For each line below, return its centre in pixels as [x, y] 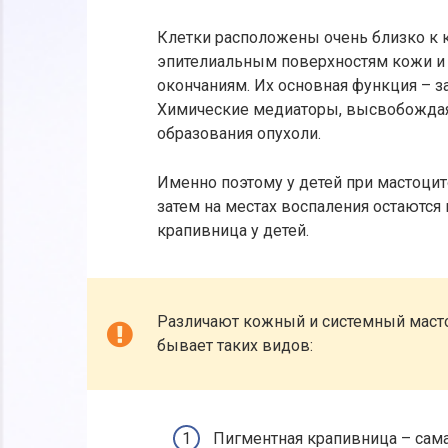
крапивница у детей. [233, 230]
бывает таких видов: [235, 345]
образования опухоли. [239, 133]
